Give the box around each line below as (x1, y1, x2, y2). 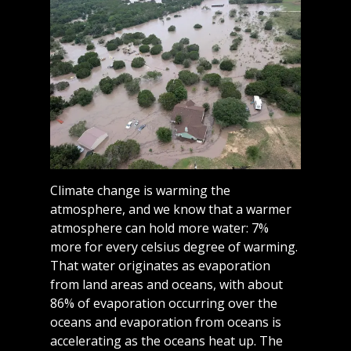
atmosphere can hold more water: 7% (50, 219, 270, 237)
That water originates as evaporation (50, 257, 271, 275)
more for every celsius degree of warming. (50, 238, 299, 256)
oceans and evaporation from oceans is (50, 313, 282, 331)
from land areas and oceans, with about (50, 276, 284, 294)
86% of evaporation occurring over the (50, 295, 278, 313)
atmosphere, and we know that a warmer (50, 201, 292, 219)
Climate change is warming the (50, 182, 231, 200)
